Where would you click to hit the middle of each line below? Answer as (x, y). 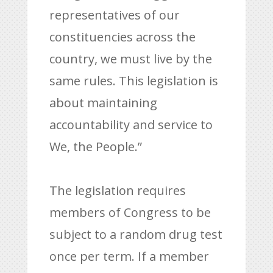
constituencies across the (122, 37)
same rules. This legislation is (133, 81)
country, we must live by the (130, 59)
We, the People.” (95, 147)
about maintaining (103, 103)
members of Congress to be (130, 212)
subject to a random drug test (136, 234)
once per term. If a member (129, 256)
